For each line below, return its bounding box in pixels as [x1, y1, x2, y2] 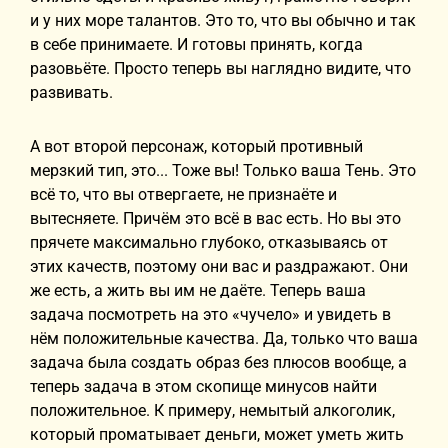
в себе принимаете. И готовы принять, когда [30, 35, 363, 54]
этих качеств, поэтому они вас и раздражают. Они [30, 257, 408, 276]
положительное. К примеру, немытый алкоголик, [30, 401, 395, 420]
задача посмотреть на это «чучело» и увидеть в [30, 305, 391, 324]
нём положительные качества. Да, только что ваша [30, 329, 418, 348]
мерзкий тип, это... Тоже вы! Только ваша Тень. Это [30, 161, 416, 180]
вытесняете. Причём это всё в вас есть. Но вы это [30, 209, 401, 228]
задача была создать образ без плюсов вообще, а [30, 353, 407, 372]
